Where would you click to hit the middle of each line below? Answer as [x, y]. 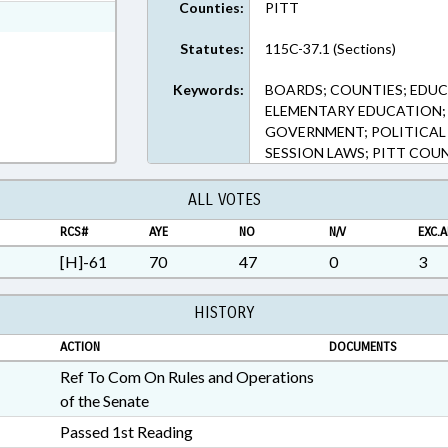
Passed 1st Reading [126, 431]
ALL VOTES [224, 199]
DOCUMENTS [362, 347]
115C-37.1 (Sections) [331, 48]
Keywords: [209, 89]
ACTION [79, 347]
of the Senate [104, 400]
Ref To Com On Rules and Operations [186, 376]
